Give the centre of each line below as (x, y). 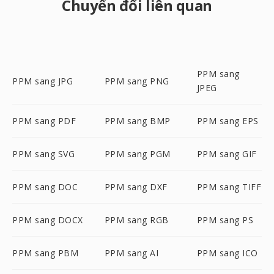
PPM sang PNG (137, 81)
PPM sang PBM (45, 253)
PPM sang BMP (137, 121)
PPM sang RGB (136, 220)
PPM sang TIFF (229, 187)
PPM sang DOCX (48, 220)
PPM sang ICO (227, 253)
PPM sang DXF (136, 187)
